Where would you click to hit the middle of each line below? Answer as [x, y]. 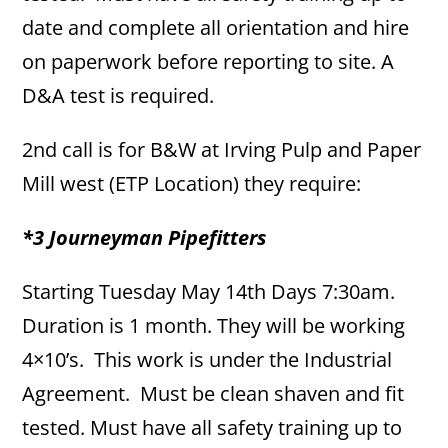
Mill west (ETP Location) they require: [192, 183]
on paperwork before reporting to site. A [208, 61]
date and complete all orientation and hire [216, 27]
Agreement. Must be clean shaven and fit [213, 393]
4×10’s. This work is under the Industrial [207, 359]
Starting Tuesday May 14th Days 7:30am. [211, 291]
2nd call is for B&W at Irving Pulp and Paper [222, 149]
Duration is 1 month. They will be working [214, 325]
